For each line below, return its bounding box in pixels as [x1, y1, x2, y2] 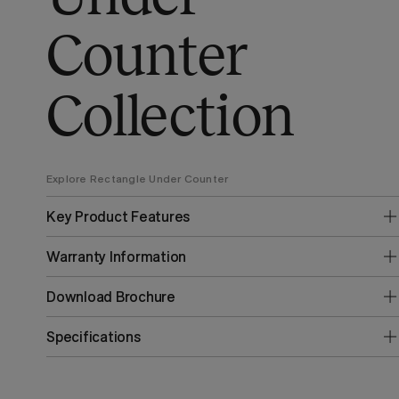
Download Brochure [46, 288, 175, 305]
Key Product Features [46, 208, 191, 225]
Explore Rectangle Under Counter [46, 172, 229, 185]
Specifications [46, 328, 141, 346]
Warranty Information [46, 248, 187, 265]
